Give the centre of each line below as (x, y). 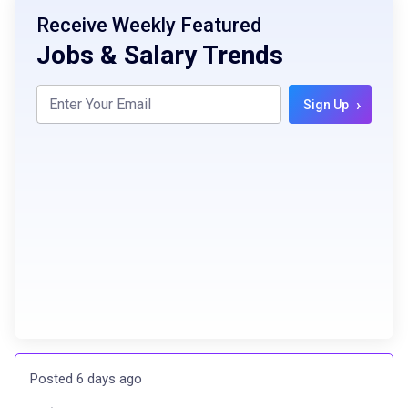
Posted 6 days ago (86, 379)
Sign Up (326, 104)
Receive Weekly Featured (149, 25)
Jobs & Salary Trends (160, 55)
